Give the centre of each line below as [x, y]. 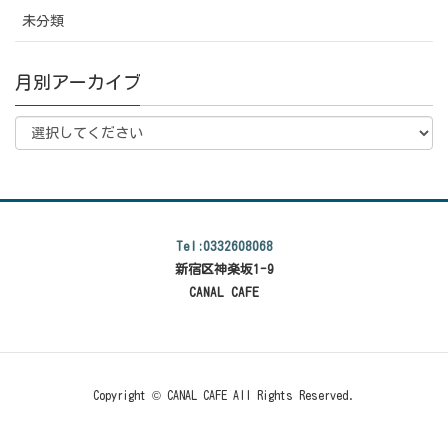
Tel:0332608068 [224, 246]
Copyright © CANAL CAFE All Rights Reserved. [224, 395]
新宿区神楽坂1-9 [224, 269]
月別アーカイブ [78, 81]
